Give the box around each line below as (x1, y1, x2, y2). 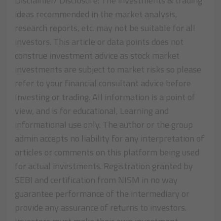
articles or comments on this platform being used (15, 146, 199, 159)
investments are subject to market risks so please (15, 63, 201, 76)
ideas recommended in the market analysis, (15, 7, 177, 21)
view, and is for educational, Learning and (15, 104, 169, 118)
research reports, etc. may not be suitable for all (15, 21, 195, 35)
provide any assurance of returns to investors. (15, 201, 186, 215)
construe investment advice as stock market (15, 49, 180, 63)
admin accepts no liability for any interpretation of (15, 132, 204, 146)
